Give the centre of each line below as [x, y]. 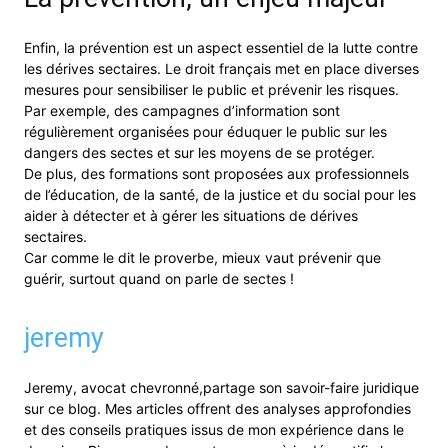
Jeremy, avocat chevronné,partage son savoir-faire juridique [221, 387]
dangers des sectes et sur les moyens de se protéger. [199, 152]
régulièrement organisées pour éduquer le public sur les [205, 131]
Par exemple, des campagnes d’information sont [182, 110]
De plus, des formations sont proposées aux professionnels [216, 173]
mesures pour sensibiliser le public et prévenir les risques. [211, 89]
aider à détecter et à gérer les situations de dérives [191, 215]
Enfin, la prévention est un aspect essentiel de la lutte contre [221, 47]
